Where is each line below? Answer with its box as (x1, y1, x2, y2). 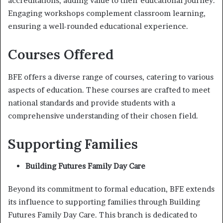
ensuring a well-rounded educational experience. (8, 21, 188, 31)
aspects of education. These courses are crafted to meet (8, 85, 210, 95)
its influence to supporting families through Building (8, 197, 200, 207)
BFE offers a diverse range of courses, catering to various (8, 72, 214, 82)
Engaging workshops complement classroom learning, (8, 8, 206, 18)
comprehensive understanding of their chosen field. (8, 111, 198, 120)
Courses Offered (8, 46, 113, 63)
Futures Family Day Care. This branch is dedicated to (8, 210, 197, 220)
